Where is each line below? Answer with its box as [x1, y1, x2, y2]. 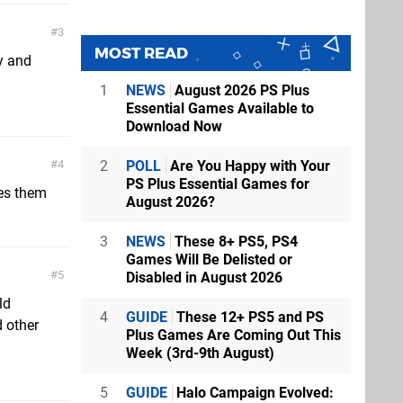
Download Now [126, 118, 222, 136]
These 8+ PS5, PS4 [171, 233, 298, 251]
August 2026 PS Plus [171, 82, 309, 100]
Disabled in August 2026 [126, 269, 282, 287]
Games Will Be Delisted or [126, 251, 292, 269]
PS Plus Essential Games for [126, 175, 309, 193]
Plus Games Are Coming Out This [126, 327, 341, 345]
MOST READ [94, 44, 188, 63]
